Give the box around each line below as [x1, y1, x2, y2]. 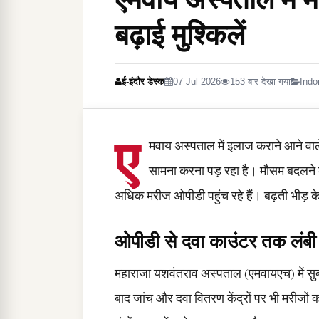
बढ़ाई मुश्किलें [115, 13, 245, 55]
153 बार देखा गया [230, 77, 291, 87]
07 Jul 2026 [173, 77, 221, 87]
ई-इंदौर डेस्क [122, 77, 164, 87]
